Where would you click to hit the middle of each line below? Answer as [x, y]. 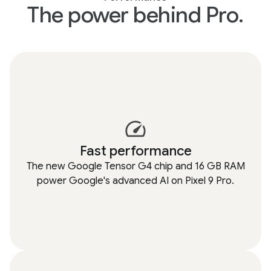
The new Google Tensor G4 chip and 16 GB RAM [135, 166]
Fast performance [135, 151]
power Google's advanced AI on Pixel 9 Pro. [135, 181]
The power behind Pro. [135, 15]
